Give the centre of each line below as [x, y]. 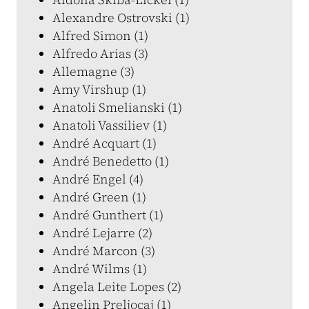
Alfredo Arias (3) [100, 53]
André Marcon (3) [104, 251]
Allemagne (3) [93, 71]
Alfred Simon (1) [100, 36]
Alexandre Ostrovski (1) [121, 18]
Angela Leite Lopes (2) [117, 287]
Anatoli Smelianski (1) [117, 107]
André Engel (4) [98, 179]
